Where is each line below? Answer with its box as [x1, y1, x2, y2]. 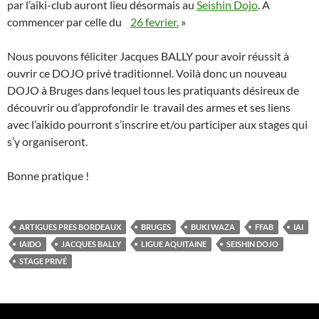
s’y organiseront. [7, 134, 88, 148]
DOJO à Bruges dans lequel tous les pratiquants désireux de [7, 83, 299, 97]
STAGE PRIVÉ [19, 256, 67, 266]
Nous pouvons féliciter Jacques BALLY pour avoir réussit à [7, 48, 289, 63]
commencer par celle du [7, 14, 130, 28]
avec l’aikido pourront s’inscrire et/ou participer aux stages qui [7, 117, 308, 131]
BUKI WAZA [191, 221, 235, 231]
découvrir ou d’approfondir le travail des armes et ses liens [7, 100, 291, 114]
